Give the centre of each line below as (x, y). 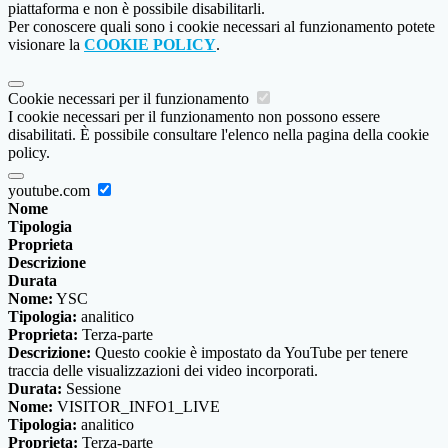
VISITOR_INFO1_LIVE (136, 407)
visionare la (46, 45)
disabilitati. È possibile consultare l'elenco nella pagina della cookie (218, 135)
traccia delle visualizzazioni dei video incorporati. (163, 371)
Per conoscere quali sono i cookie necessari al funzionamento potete (221, 27)
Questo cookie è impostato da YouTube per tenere (249, 353)
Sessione (91, 389)
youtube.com (51, 191)
